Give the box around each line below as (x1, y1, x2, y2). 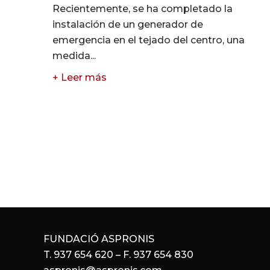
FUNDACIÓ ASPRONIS (43, 233, 154, 245)
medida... (52, 49, 96, 61)
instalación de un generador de (52, 18, 203, 30)
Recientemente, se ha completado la (52, 2, 233, 14)
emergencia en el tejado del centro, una (52, 34, 245, 46)
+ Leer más (52, 71, 107, 83)
